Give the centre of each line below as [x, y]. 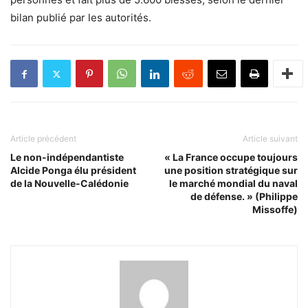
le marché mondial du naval [233, 184]
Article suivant [270, 139]
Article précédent [43, 139]
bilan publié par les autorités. [81, 18]
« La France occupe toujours [231, 157]
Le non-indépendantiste [67, 157]
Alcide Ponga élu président [73, 170]
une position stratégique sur [231, 170]
